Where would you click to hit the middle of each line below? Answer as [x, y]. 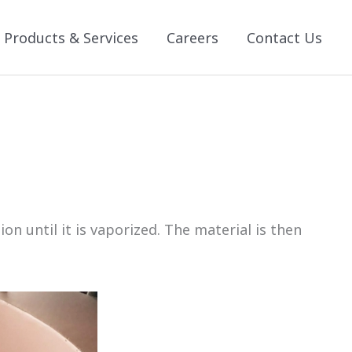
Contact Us [284, 37]
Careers [192, 37]
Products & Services [71, 37]
